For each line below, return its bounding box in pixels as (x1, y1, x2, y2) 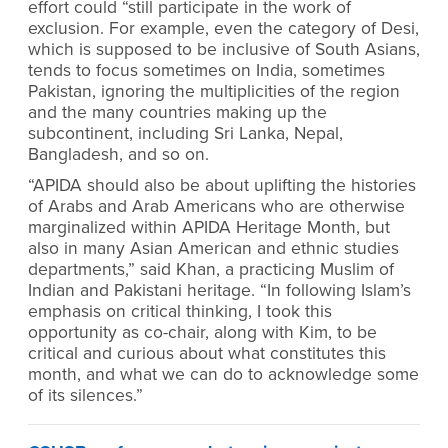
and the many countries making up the (28, 101, 327, 123)
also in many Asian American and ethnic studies (28, 238, 399, 260)
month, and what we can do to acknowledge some (28, 364, 419, 386)
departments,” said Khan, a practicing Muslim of (28, 259, 394, 281)
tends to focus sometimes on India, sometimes (28, 59, 385, 81)
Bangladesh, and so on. (28, 143, 209, 165)
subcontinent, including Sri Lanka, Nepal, (28, 122, 343, 144)
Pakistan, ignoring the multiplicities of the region (28, 80, 400, 102)
